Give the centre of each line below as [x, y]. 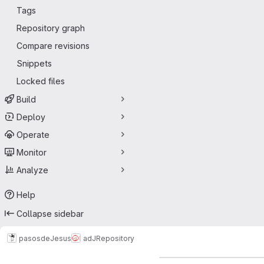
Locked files [41, 81]
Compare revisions [53, 46]
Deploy [31, 117]
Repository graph [51, 28]
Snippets [34, 63]
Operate [33, 134]
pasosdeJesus [45, 238]
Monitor [32, 152]
